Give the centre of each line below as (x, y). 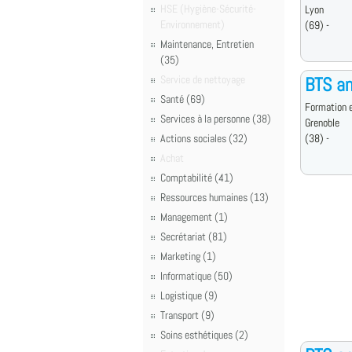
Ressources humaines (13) (214, 197)
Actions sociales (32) (204, 138)
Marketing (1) (188, 256)
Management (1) (194, 217)
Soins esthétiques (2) (204, 335)
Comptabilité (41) (197, 178)
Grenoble (322, 123)
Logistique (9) (189, 295)
